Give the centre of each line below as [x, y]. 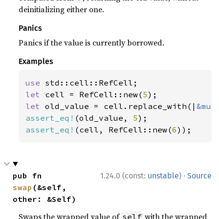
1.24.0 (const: [124, 176]
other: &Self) [45, 199]
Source [199, 176]
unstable [163, 176]
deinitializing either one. [62, 9]
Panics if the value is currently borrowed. [92, 43]
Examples [36, 61]
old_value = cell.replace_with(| [121, 106]
